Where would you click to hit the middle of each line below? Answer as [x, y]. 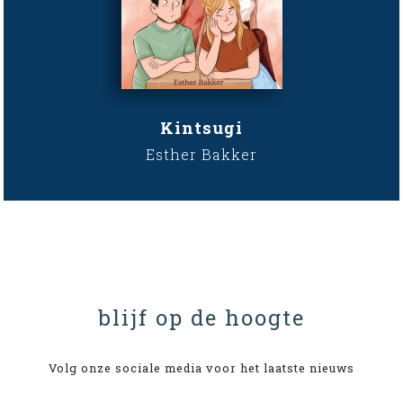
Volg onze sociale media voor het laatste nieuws [201, 367]
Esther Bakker [201, 154]
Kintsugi [201, 127]
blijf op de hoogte [201, 317]
